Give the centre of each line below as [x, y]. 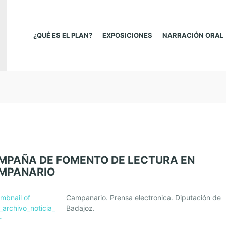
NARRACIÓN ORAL [193, 35]
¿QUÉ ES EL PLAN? [63, 35]
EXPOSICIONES [127, 35]
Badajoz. [80, 208]
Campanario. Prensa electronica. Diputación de [143, 197]
